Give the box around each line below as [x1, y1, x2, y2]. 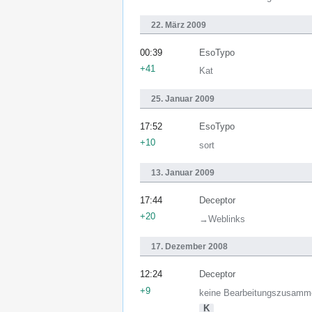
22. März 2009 [151, 19, 206, 30]
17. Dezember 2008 [151, 242, 228, 252]
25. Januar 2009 [151, 93, 214, 104]
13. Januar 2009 [151, 168, 214, 178]
